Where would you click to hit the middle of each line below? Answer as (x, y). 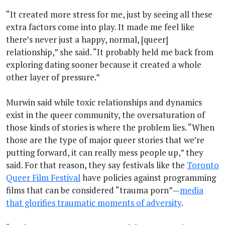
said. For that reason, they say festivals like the (96, 165)
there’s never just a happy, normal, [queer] (87, 39)
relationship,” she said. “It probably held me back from (110, 52)
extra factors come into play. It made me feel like (100, 27)
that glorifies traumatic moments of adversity (94, 202)
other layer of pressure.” (53, 77)
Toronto (203, 165)
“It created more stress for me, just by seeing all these (109, 14)
